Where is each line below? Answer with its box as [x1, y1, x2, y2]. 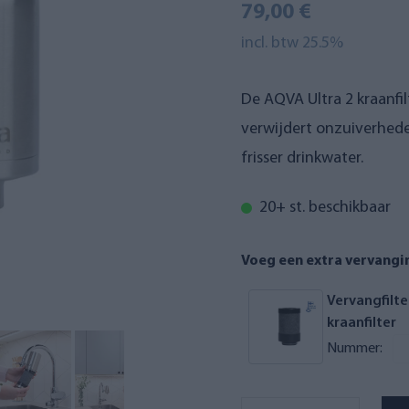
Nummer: [327, 341, 385, 356]
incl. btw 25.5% [241, 35, 343, 52]
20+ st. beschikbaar [259, 199, 391, 216]
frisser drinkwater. [241, 150, 363, 167]
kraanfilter [327, 316, 396, 330]
